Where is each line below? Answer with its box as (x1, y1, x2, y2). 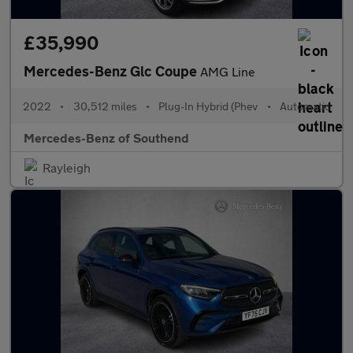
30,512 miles (72, 99, 137, 113)
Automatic (279, 99, 330, 113)
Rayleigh (43, 160, 91, 175)
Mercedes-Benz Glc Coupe (24, 62, 200, 80)
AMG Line (200, 64, 255, 79)
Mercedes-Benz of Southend (24, 130, 189, 145)
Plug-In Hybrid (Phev (158, 99, 258, 113)
